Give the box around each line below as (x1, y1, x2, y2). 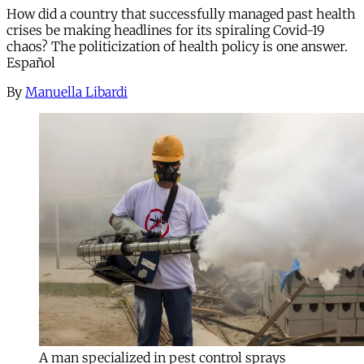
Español (6, 54, 55, 71)
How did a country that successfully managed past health (6, 5, 356, 22)
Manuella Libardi (25, 83, 128, 100)
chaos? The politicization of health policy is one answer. (6, 37, 348, 54)
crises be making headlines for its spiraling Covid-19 (6, 21, 325, 38)
